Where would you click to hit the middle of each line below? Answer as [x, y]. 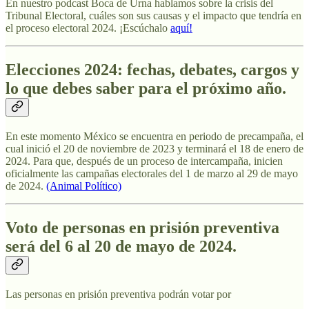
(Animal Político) [84, 186]
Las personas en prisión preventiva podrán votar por [118, 295]
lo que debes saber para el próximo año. [146, 89]
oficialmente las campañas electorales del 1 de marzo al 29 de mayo [152, 174]
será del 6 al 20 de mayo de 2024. [121, 247]
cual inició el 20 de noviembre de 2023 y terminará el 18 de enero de [154, 149]
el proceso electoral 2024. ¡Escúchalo [88, 28]
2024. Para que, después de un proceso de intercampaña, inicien [144, 161]
